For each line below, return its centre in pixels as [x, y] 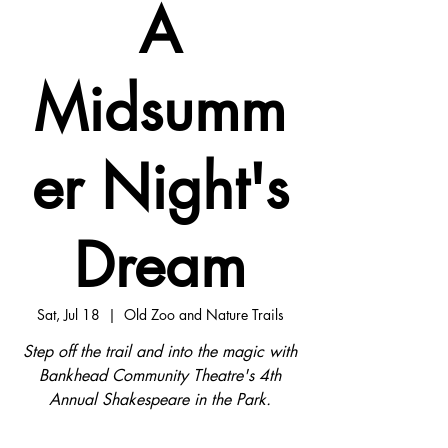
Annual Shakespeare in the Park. [160, 399]
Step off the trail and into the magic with [160, 351]
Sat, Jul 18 [68, 314]
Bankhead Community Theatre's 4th [160, 375]
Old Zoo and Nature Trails [203, 314]
